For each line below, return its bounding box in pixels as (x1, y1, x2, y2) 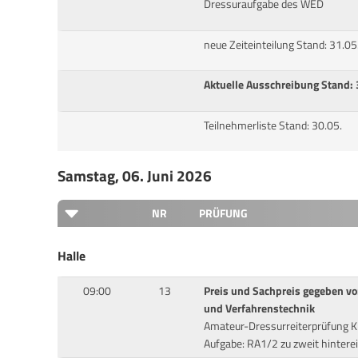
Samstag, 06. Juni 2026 (58, 164, 212, 187)
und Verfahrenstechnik (203, 299, 315, 317)
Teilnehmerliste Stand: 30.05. (203, 116, 342, 134)
